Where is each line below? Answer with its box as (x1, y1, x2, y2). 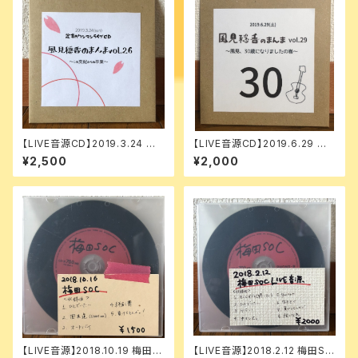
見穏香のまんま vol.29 (193, 149, 299, 161)
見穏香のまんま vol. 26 (22, 149, 130, 161)
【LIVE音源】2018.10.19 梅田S (22, 344, 160, 356)
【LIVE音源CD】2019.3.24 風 (22, 137, 157, 149)
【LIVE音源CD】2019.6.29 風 (193, 137, 328, 149)
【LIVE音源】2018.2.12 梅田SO (193, 344, 334, 356)
